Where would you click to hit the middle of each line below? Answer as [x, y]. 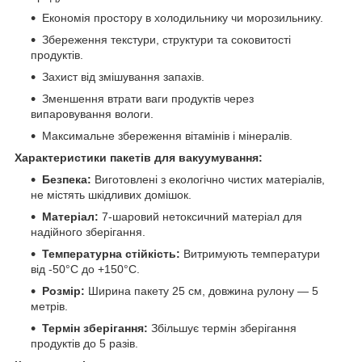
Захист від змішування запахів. [123, 76]
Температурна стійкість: [111, 253]
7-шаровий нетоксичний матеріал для [200, 216]
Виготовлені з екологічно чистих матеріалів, [208, 179]
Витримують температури [250, 253]
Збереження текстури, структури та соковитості [166, 39]
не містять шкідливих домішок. [111, 194]
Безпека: [67, 179]
